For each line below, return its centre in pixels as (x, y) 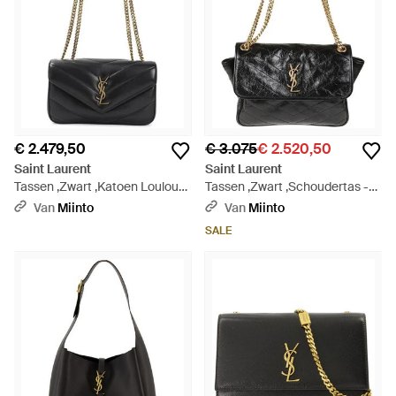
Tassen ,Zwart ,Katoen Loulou (96, 187)
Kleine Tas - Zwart (64, 204)
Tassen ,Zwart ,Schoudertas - (287, 187)
